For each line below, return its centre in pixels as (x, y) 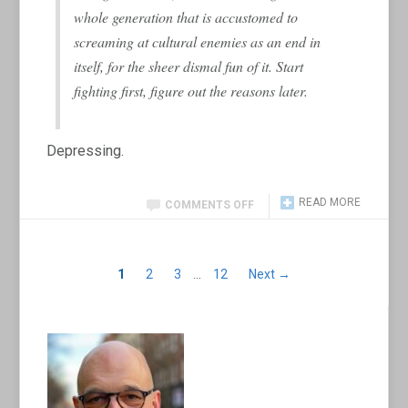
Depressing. (86, 150)
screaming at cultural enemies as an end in (198, 41)
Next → (270, 274)
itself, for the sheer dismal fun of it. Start (189, 66)
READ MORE (329, 202)
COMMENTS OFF (209, 204)
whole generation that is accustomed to (186, 16)
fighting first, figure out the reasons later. (191, 90)
